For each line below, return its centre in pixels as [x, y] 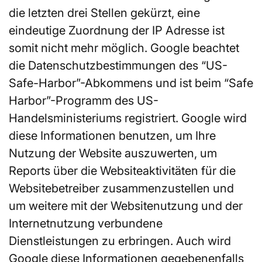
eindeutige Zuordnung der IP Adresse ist [117, 30]
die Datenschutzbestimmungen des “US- [118, 65]
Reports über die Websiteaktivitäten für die [122, 170]
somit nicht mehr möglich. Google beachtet [124, 48]
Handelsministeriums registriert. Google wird [128, 118]
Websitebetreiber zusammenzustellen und [121, 188]
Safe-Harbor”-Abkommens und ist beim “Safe [131, 83]
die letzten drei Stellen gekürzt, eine [104, 13]
